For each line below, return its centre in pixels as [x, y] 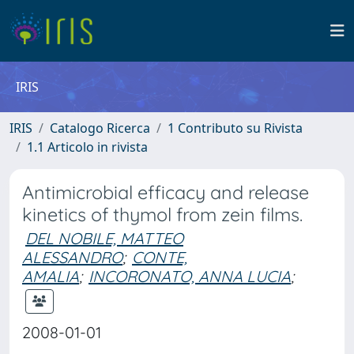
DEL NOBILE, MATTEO [104, 238]
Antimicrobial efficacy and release [166, 192]
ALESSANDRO [72, 257]
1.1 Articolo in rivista [87, 147]
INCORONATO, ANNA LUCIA [190, 276]
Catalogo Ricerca [100, 128]
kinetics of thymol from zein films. [162, 215]
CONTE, [160, 257]
